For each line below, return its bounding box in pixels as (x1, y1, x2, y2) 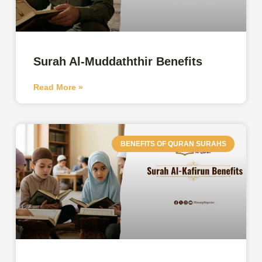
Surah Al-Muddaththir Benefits (33, 54, 206, 68)
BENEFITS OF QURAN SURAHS (120, 139, 226, 148)
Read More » (33, 82, 84, 92)
